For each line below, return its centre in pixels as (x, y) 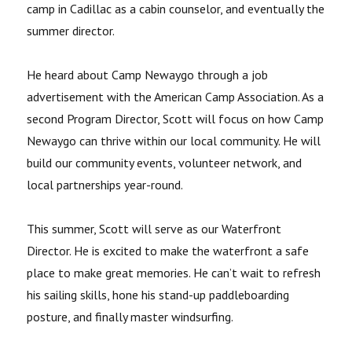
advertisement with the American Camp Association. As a (176, 97)
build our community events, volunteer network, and (165, 163)
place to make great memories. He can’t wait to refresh (174, 273)
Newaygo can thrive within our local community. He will (174, 141)
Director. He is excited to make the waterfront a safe (168, 251)
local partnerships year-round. (105, 185)
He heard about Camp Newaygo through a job (148, 75)
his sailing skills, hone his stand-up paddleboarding (158, 295)
